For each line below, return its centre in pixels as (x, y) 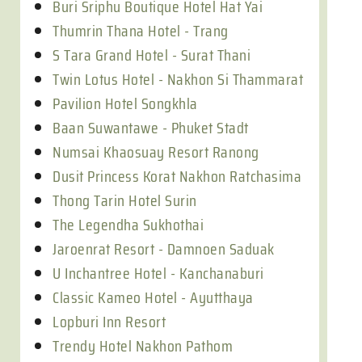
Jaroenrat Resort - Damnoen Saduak (164, 249)
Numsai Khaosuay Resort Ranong (156, 152)
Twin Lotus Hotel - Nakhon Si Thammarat (178, 79)
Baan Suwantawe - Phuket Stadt (151, 128)
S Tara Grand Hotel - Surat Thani (152, 55)
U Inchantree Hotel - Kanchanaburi (158, 273)
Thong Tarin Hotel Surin (125, 200)
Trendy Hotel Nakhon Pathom (143, 346)
